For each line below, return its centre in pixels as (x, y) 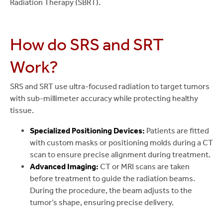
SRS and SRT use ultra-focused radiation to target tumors (110, 87)
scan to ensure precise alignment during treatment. (120, 154)
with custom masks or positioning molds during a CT (121, 142)
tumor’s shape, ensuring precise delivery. (102, 202)
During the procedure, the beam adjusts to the (111, 190)
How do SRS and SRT (87, 45)
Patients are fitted (177, 130)
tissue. (22, 111)
